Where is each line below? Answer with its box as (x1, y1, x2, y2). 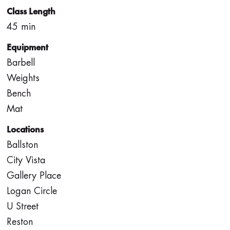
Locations (6, 123, 44, 136)
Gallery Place (6, 171, 61, 181)
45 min (6, 22, 35, 32)
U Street (6, 202, 39, 212)
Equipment (6, 41, 48, 53)
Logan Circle (6, 186, 57, 196)
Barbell (6, 58, 35, 68)
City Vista (6, 156, 45, 165)
